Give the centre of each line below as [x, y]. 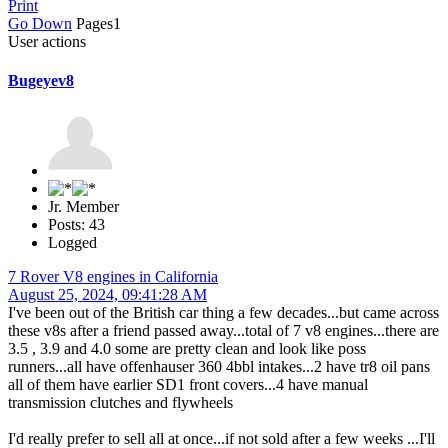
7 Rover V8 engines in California [113, 277]
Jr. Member [83, 207]
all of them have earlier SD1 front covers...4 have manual [188, 385]
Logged [72, 243]
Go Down [40, 23]
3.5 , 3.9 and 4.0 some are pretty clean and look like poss [187, 349]
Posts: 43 [76, 225]
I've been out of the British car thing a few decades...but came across [223, 313]
